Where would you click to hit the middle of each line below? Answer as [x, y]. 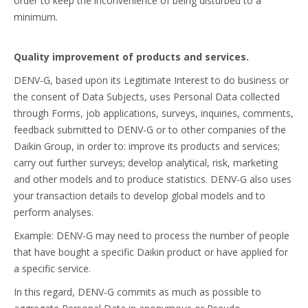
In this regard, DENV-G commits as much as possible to [137, 292]
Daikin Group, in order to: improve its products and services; [147, 146]
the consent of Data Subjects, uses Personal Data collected [147, 97]
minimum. [36, 17]
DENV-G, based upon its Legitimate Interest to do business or [151, 80]
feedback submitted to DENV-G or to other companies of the [150, 130]
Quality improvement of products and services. [131, 57]
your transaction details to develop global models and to [140, 196]
